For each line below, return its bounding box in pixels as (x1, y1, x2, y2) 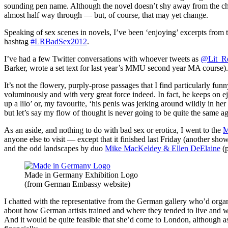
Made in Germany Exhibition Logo (24, 170, 138, 179)
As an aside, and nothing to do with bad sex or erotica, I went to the (4, 125, 223, 134)
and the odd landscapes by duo (4, 144, 105, 153)
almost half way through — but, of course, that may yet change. (4, 10, 208, 19)
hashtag (4, 37, 31, 46)
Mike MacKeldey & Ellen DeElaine (105, 144, 220, 153)
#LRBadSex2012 (31, 37, 87, 46)
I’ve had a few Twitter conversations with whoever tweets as (4, 54, 201, 63)
